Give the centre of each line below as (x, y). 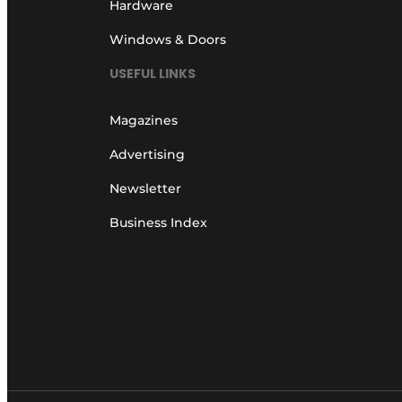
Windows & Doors (168, 39)
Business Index (158, 223)
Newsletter (145, 189)
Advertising (147, 155)
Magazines (144, 121)
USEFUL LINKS (153, 74)
